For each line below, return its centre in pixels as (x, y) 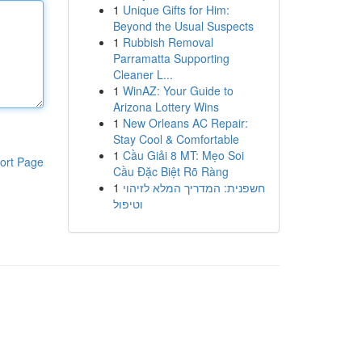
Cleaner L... (143, 74)
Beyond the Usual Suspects (183, 26)
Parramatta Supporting (171, 58)
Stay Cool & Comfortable (176, 139)
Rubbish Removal (168, 42)
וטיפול (128, 204)
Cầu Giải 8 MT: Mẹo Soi (183, 155)
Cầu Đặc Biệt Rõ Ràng (170, 171)
